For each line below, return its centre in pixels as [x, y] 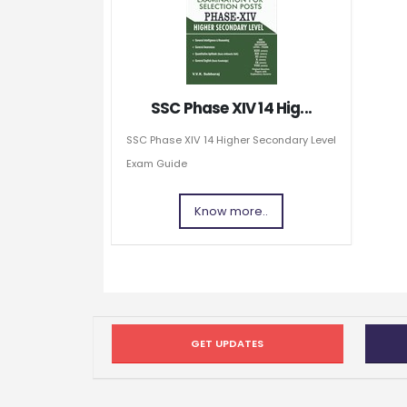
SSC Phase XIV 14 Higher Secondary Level [231, 140]
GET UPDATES [228, 344]
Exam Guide [157, 164]
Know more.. [231, 211]
